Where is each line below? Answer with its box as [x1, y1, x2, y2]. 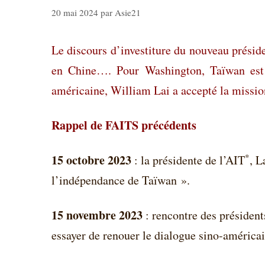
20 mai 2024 [51, 6, 98, 18]
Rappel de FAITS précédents [51, 116, 196, 134]
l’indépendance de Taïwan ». [51, 172, 190, 189]
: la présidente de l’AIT [131, 152, 245, 169]
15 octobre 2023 [51, 151, 131, 169]
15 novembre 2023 [51, 206, 143, 224]
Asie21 [115, 6, 141, 18]
